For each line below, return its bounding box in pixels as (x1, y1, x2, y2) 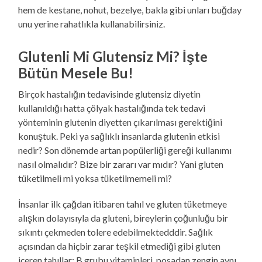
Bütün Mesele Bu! (18, 64, 134, 81)
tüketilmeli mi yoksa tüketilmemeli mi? (18, 172, 173, 184)
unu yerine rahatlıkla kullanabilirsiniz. (18, 18, 166, 29)
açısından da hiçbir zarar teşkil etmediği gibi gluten (18, 240, 221, 251)
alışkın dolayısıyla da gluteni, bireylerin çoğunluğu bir (18, 212, 229, 223)
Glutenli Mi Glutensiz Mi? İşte (18, 47, 208, 65)
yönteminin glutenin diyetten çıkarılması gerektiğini (18, 116, 223, 127)
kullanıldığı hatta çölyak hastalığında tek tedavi (18, 102, 206, 113)
